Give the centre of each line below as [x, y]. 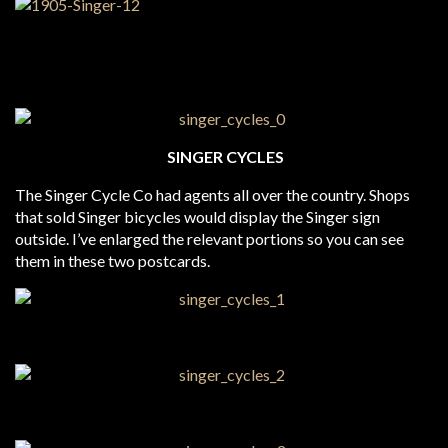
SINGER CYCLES [224, 156]
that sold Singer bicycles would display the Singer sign [197, 216]
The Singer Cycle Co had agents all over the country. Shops [212, 194]
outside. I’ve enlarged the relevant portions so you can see [209, 238]
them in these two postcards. [112, 260]
